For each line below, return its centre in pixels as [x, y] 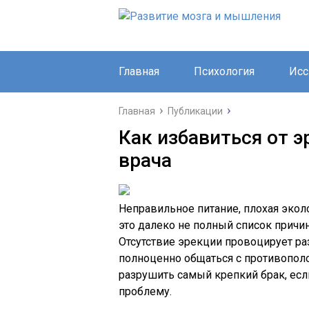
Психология [224, 71]
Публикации [195, 111]
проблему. [145, 291]
